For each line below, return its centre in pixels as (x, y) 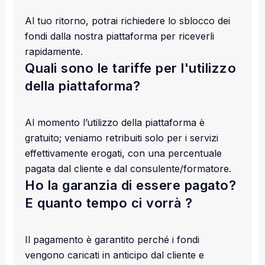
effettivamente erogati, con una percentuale (123, 153)
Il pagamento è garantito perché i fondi (112, 239)
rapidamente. (54, 51)
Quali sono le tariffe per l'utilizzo (130, 68)
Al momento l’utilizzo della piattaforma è (115, 122)
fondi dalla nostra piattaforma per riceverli (119, 36)
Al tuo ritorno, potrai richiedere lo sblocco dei (127, 20)
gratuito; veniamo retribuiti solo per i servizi (122, 138)
